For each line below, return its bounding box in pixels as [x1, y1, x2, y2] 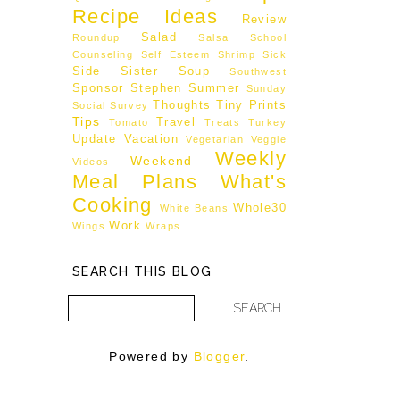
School [249, 31, 287, 43]
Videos [72, 155, 110, 167]
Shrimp [217, 48, 255, 60]
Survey [110, 99, 149, 111]
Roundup [72, 31, 121, 43]
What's [220, 170, 287, 193]
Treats [204, 116, 241, 128]
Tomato [109, 116, 149, 128]
